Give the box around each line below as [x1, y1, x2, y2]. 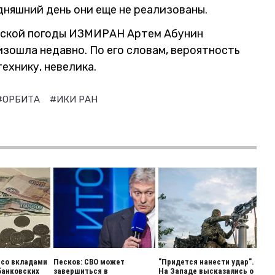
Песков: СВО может [53, 257, 125, 266]
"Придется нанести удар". [158, 257, 254, 266]
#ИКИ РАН [50, 94, 98, 105]
